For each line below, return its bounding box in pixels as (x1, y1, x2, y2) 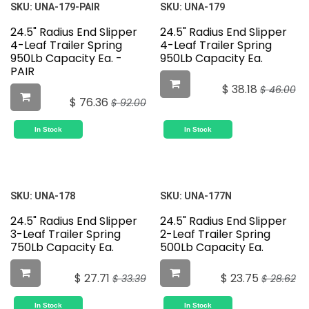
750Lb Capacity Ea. (10, 239, 114, 256)
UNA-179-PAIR (34, 1, 100, 13)
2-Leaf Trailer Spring (159, 226, 270, 243)
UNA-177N (183, 190, 232, 202)
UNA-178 (34, 190, 75, 202)
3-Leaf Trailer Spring (10, 226, 121, 243)
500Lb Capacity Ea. (159, 239, 263, 256)
